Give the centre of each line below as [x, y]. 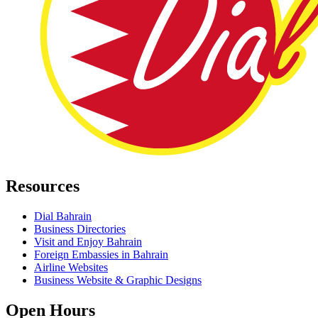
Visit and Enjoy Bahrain [88, 242]
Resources [43, 186]
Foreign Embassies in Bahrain [101, 255]
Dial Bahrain [63, 216]
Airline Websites [71, 268]
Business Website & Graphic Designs [118, 280]
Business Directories [80, 229]
